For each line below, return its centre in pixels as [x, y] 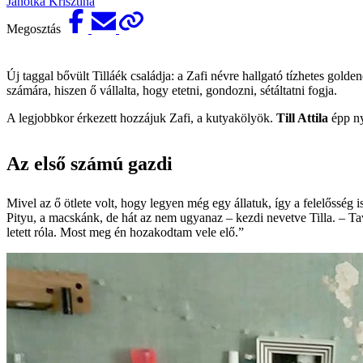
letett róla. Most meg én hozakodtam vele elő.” [125, 232]
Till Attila [302, 117]
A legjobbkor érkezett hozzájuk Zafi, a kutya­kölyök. [141, 117]
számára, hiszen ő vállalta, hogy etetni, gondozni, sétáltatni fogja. [172, 90]
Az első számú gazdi [90, 163]
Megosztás [35, 28]
